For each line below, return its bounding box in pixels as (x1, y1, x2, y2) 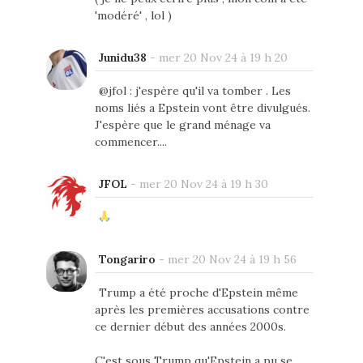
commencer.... (94, 135, 167, 150)
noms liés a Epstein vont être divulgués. (94, 100, 310, 116)
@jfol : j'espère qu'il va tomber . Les (98, 83, 291, 99)
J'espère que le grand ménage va (94, 117, 271, 133)
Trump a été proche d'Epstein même (98, 285, 298, 301)
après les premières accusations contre (94, 302, 310, 318)
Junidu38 (98, 50, 147, 66)
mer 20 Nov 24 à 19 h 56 (167, 252, 297, 267)
